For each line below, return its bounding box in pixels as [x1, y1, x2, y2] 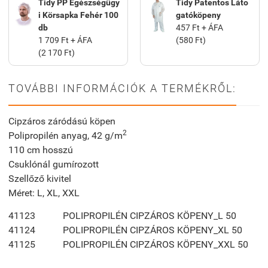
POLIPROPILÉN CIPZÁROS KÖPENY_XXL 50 [63, 238, 248, 250]
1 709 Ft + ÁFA [38, 35, 92, 45]
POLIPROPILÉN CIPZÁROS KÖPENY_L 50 [63, 209, 236, 221]
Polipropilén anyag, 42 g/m [8, 129, 123, 141]
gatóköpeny [176, 10, 221, 20]
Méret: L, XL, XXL [8, 187, 80, 199]
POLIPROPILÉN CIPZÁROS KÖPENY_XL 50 [63, 224, 242, 236]
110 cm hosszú [8, 144, 73, 156]
